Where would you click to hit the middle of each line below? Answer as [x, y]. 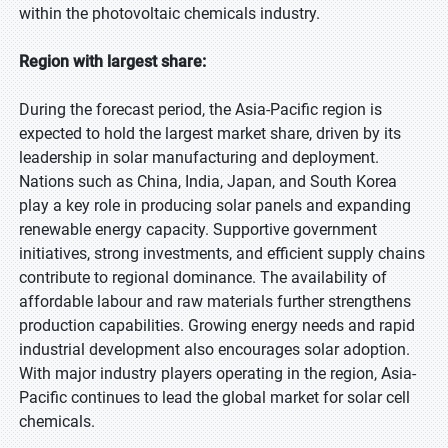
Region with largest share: [112, 61]
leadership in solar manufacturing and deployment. [199, 157]
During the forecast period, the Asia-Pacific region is [200, 109]
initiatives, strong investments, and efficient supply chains [222, 253]
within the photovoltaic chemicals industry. [169, 13]
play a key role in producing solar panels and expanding [215, 205]
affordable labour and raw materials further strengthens [215, 301]
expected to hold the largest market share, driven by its [210, 133]
